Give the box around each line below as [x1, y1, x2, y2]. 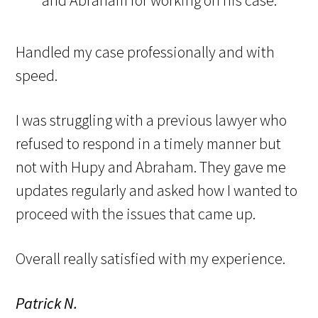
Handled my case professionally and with [16, 42, 275, 62]
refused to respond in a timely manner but [16, 133, 282, 154]
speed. [16, 65, 58, 86]
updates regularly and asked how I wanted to [16, 180, 298, 201]
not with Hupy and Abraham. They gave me [16, 157, 287, 177]
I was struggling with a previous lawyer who [16, 110, 287, 131]
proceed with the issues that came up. [16, 204, 256, 224]
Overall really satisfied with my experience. [16, 248, 286, 269]
